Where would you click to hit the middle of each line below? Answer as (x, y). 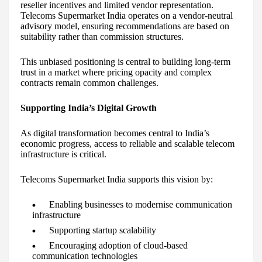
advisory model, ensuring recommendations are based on (125, 26)
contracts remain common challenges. (89, 83)
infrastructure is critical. (63, 154)
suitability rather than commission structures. (102, 37)
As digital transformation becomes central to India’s (115, 133)
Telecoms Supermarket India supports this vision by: (117, 180)
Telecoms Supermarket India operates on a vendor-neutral (127, 16)
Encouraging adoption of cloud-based (118, 246)
